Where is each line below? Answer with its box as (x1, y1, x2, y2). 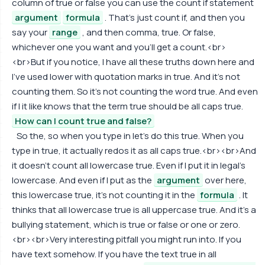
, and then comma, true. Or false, (80, 26, 216, 38)
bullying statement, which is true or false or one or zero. (12, 218, 240, 231)
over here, (203, 174, 247, 186)
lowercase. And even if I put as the (12, 174, 154, 186)
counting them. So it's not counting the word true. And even (12, 85, 258, 98)
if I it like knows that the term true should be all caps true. (12, 100, 243, 112)
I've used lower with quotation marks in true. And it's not (12, 70, 240, 83)
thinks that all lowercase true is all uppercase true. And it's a (12, 203, 256, 216)
